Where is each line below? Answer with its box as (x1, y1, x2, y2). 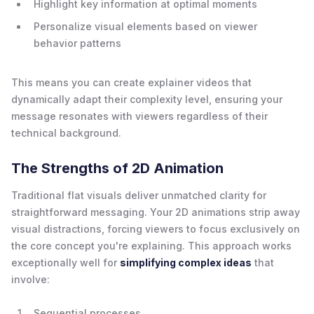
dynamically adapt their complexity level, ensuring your (11, 93, 282, 105)
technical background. (11, 126, 121, 139)
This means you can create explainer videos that (11, 76, 252, 88)
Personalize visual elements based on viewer (34, 20, 257, 32)
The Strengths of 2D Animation (11, 159, 224, 177)
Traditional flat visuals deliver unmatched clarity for (11, 189, 266, 201)
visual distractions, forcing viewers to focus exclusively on (11, 222, 300, 235)
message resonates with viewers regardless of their (11, 109, 268, 122)
